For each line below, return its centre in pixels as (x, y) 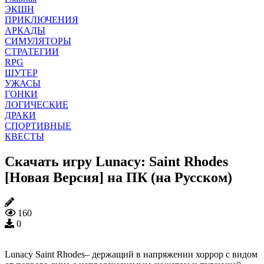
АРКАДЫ (25, 30)
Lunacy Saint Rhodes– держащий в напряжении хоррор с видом (131, 254)
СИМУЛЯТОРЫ (38, 41)
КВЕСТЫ (24, 136)
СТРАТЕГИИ (32, 51)
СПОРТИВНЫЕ (38, 126)
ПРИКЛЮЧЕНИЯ (42, 19)
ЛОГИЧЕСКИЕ (37, 104)
